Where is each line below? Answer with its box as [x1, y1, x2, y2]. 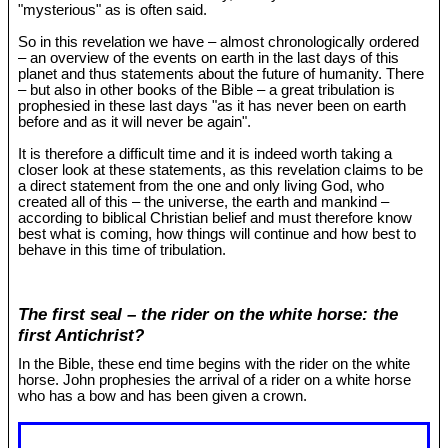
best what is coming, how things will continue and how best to [18, 225, 417, 242]
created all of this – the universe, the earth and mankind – [18, 193, 390, 210]
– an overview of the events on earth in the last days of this [18, 49, 400, 66]
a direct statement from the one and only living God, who [18, 177, 385, 194]
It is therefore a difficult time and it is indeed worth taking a [18, 145, 393, 162]
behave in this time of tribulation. [18, 241, 227, 258]
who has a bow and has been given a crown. [18, 387, 308, 404]
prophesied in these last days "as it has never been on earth [18, 97, 407, 114]
